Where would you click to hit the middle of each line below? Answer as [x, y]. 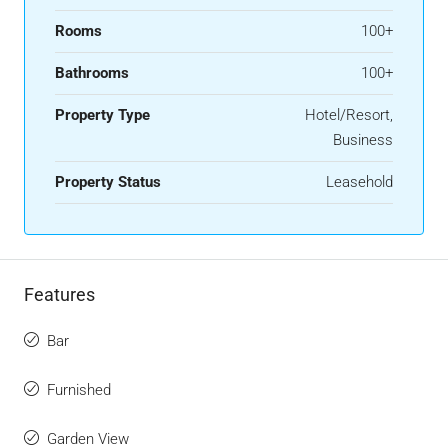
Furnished [79, 390]
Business [363, 140]
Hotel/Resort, [349, 115]
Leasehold [359, 182]
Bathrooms [92, 73]
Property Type [102, 115]
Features [59, 295]
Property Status [108, 182]
